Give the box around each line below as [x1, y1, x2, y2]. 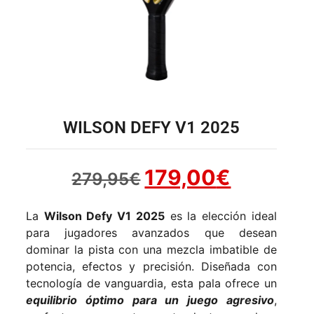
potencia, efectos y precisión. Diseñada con [25, 259, 277, 274]
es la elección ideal [164, 209, 277, 224]
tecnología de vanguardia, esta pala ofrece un [25, 276, 277, 291]
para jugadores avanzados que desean [25, 226, 277, 240]
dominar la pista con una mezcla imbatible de [25, 243, 277, 257]
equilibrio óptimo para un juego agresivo [25, 293, 274, 308]
